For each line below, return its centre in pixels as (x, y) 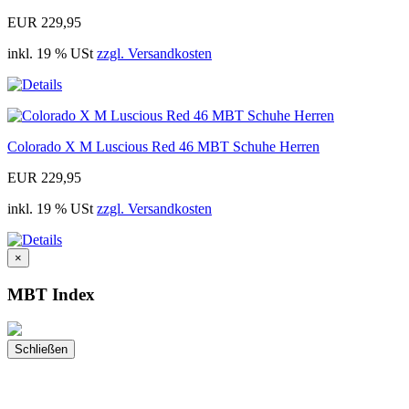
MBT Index (51, 294)
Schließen (41, 350)
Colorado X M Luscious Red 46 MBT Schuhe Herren (163, 147)
